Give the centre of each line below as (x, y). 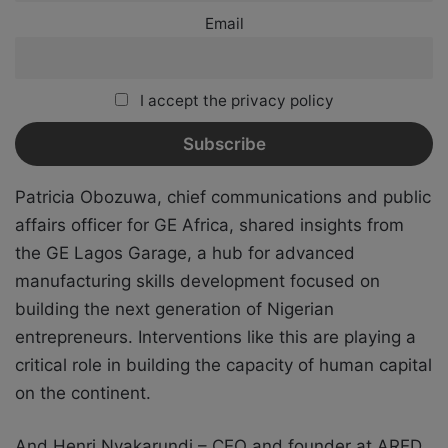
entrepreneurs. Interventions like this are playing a (215, 336)
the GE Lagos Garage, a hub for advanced (185, 252)
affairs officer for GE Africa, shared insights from (209, 224)
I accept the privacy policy (234, 101)
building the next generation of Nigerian (174, 308)
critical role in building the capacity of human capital (223, 364)
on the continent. (83, 392)
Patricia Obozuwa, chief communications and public (223, 196)
